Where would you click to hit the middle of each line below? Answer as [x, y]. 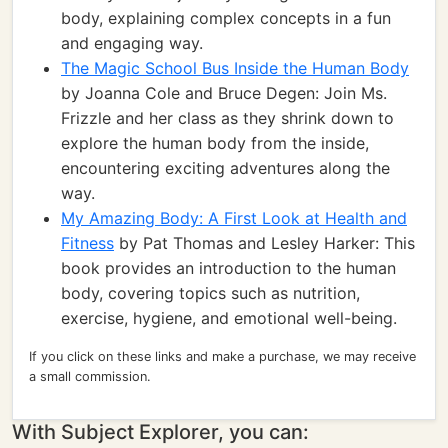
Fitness [87, 243]
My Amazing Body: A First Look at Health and [234, 218]
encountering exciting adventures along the [225, 168]
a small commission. [90, 376]
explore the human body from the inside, [215, 143]
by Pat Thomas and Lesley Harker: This [264, 243]
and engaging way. [132, 43]
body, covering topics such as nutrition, [210, 293]
